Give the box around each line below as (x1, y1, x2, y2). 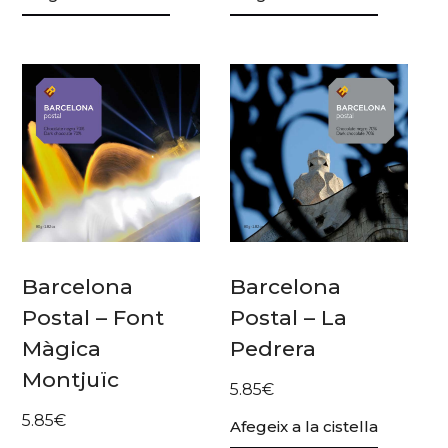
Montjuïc (22, 367, 120, 393)
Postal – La (230, 305, 348, 331)
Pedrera (230, 336, 317, 362)
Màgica (22, 336, 102, 362)
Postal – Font (22, 305, 165, 331)
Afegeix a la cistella (230, 417, 379, 437)
